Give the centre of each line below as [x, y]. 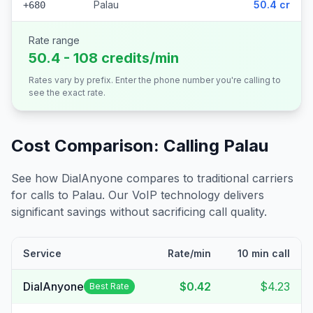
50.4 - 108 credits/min [104, 58]
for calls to [42, 195]
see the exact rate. [67, 93]
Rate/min [189, 253]
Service [42, 253]
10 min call [264, 253]
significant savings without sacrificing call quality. [139, 212]
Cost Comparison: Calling [117, 146]
